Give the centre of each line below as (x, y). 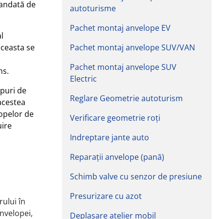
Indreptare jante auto (109, 137)
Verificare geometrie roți (115, 118)
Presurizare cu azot (106, 196)
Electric (83, 78)
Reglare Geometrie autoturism (126, 98)
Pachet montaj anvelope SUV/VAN (132, 47)
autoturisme (93, 8)
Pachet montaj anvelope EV (120, 28)
